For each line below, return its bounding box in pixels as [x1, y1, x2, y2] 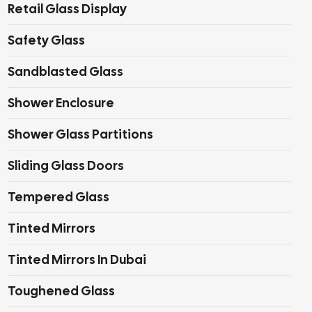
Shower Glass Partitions [8, 126, 153, 142]
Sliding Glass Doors [8, 157, 124, 173]
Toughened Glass [8, 283, 115, 299]
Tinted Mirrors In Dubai [8, 251, 146, 267]
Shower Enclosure [8, 95, 114, 111]
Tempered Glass [8, 189, 109, 205]
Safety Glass [8, 32, 85, 48]
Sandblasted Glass [8, 63, 123, 79]
